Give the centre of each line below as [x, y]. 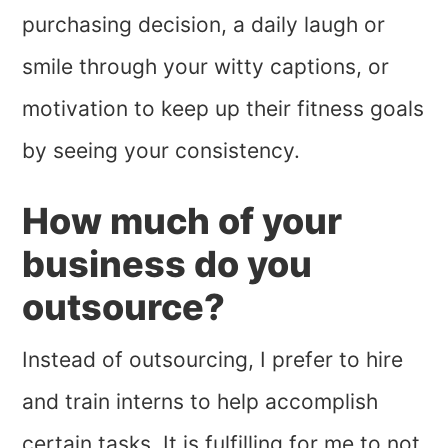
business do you [167, 264]
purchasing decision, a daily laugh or [204, 25]
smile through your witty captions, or [206, 67]
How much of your [182, 221]
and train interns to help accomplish [200, 402]
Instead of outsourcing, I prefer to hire [213, 360]
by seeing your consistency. [161, 151]
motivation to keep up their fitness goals [223, 109]
